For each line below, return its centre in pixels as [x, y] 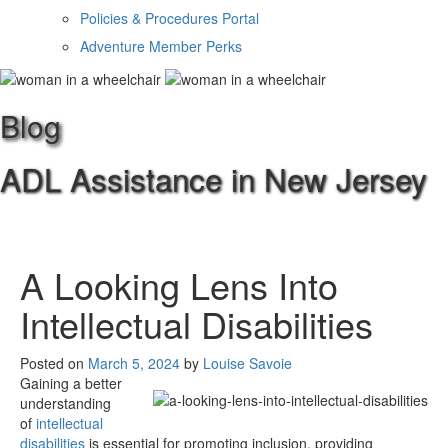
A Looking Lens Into [179, 284]
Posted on [52, 362]
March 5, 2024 [134, 362]
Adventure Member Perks [161, 45]
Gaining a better [71, 382]
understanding [65, 402]
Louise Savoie [247, 362]
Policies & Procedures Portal [169, 17]
